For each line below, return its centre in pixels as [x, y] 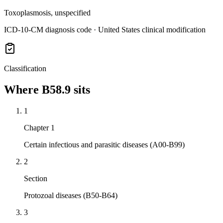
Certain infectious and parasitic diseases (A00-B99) [104, 145]
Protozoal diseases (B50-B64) [71, 196]
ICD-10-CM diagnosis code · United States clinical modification [105, 30]
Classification [25, 69]
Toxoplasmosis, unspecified [47, 13]
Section [36, 179]
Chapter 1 [39, 128]
